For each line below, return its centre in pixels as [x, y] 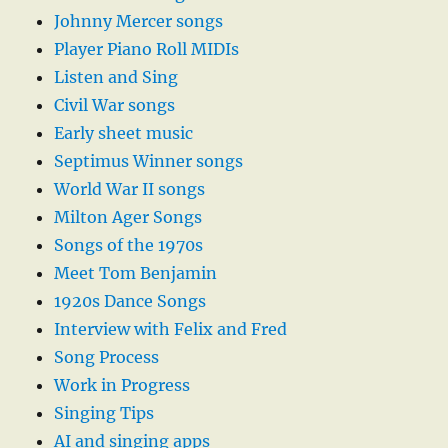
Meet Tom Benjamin [136, 273]
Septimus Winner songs [149, 161]
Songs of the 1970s [129, 245]
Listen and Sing [116, 77]
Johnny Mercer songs [139, 21]
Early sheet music [124, 133]
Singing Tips [104, 413]
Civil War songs [115, 105]
